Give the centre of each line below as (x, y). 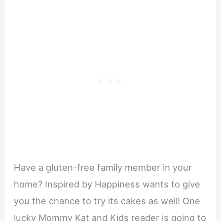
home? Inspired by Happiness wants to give (107, 184)
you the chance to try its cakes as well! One (107, 201)
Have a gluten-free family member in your (103, 167)
